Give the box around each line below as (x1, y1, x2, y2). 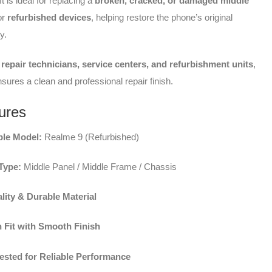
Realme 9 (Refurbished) (42, 131, 140, 142)
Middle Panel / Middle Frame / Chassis (21, 161, 177, 172)
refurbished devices (7, 12, 92, 23)
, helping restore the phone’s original (91, 12, 233, 23)
